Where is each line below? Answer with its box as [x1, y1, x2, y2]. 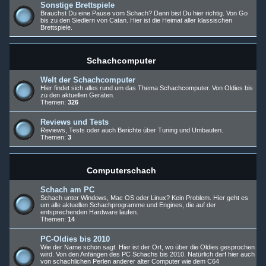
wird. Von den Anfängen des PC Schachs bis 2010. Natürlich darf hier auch [40, 251, 255, 258]
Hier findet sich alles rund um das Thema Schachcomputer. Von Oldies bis [40, 84, 253, 91]
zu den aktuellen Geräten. [40, 91, 115, 99]
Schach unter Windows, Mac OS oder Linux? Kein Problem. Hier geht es [40, 194, 248, 201]
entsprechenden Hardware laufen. [40, 208, 138, 216]
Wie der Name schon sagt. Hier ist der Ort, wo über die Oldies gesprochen [40, 243, 255, 251]
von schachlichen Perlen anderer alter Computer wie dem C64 [40, 258, 219, 265]
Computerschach [86, 166, 156, 175]
